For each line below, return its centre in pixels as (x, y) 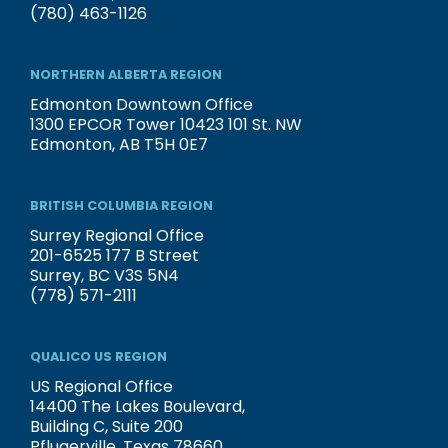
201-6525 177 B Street (114, 256)
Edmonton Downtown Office (141, 105)
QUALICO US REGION (98, 357)
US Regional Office (101, 387)
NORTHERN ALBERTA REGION (126, 75)
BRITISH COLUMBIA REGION (121, 206)
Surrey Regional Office (117, 236)
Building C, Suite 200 (106, 427)
